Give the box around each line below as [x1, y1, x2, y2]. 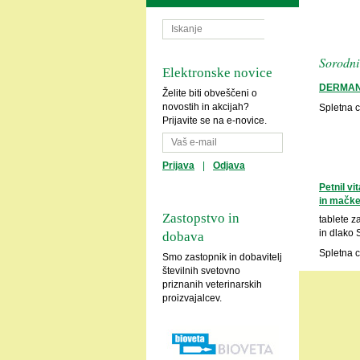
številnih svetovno [162, 265, 240, 277]
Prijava [162, 160, 194, 172]
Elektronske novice [162, 65, 272, 80]
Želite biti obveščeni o [162, 88, 257, 100]
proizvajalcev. [162, 292, 222, 305]
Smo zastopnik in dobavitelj [162, 252, 282, 264]
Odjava [213, 160, 245, 172]
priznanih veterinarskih [162, 279, 262, 291]
